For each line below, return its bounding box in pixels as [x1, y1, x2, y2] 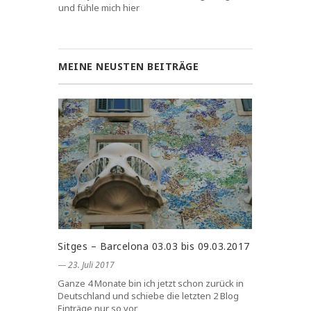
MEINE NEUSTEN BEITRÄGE [58, 60, 199, 74]
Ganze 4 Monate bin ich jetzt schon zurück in [58, 277, 244, 290]
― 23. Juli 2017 [58, 259, 115, 271]
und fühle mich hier [58, 1, 140, 15]
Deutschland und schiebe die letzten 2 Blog [58, 289, 239, 303]
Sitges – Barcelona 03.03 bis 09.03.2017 [58, 239, 250, 253]
